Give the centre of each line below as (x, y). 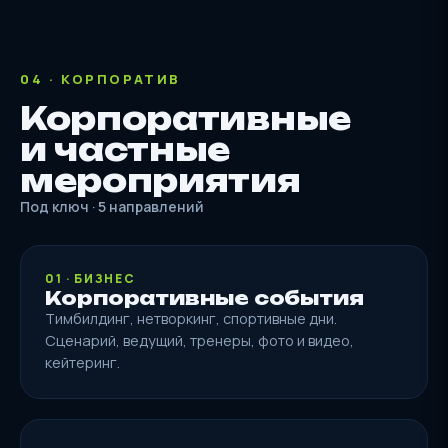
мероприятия (160, 180)
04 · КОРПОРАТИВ (100, 79)
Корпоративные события (205, 298)
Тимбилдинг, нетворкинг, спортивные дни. (191, 318)
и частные (125, 149)
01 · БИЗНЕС (90, 278)
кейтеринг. (82, 362)
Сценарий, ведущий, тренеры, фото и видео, (199, 340)
